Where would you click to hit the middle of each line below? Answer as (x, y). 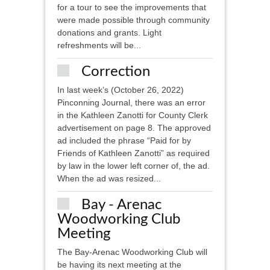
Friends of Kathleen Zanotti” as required (133, 153)
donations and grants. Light (109, 33)
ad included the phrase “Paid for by (124, 141)
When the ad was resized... (109, 179)
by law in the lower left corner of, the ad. (133, 166)
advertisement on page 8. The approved (134, 128)
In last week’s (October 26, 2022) (121, 90)
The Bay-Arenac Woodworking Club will (132, 252)
